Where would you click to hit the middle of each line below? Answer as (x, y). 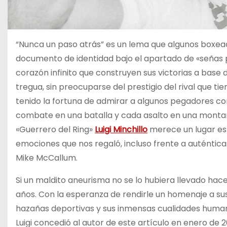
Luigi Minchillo (121, 129)
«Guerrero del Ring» (55, 129)
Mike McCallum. (47, 158)
